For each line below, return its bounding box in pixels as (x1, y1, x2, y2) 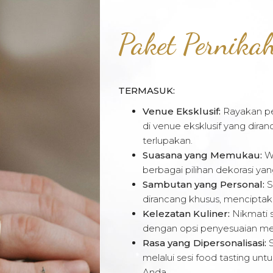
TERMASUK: (118, 84, 175, 96)
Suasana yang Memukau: (143, 149, 262, 161)
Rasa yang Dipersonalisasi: (143, 236, 266, 249)
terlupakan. (143, 134, 193, 146)
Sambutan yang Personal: (143, 178, 264, 190)
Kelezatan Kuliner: (143, 207, 230, 219)
